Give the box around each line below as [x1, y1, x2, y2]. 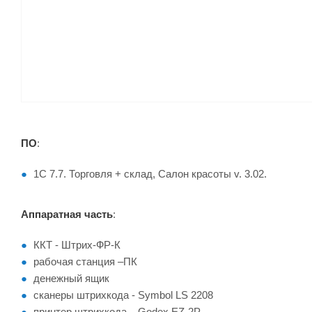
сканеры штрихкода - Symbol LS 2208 [33, 289, 213, 301]
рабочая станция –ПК [33, 256, 137, 267]
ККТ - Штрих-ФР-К [33, 239, 120, 251]
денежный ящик [33, 272, 109, 284]
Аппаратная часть [21, 208, 113, 220]
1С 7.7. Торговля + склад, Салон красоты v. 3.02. [33, 168, 267, 180]
